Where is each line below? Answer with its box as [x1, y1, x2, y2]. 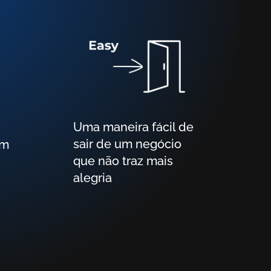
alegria [73, 170, 112, 185]
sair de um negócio [73, 136, 181, 151]
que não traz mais [73, 153, 173, 168]
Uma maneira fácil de [73, 119, 82, 134]
